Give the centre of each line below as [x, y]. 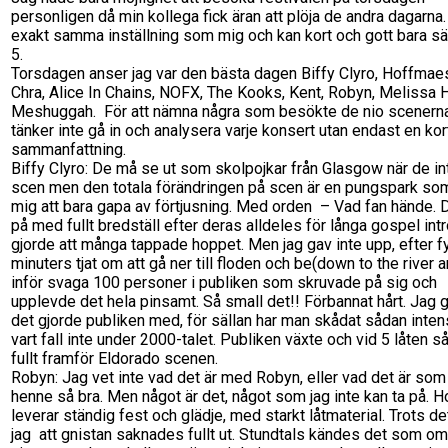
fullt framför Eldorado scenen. [114, 358]
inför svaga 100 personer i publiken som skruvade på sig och [224, 282]
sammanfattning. [68, 149]
